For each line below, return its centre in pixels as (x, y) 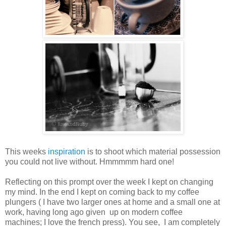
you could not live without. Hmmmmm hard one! (90, 161)
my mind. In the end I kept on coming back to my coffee (102, 192)
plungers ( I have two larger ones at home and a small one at (112, 202)
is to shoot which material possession (153, 151)
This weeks (25, 151)
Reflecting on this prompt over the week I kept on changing (109, 182)
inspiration (66, 151)
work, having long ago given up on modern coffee (94, 212)
